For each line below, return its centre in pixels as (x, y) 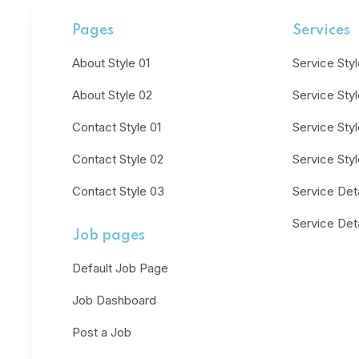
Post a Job (102, 332)
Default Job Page (120, 268)
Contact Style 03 (118, 191)
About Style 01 (111, 63)
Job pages (109, 236)
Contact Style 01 (117, 127)
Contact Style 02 (118, 159)
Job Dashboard (114, 300)
